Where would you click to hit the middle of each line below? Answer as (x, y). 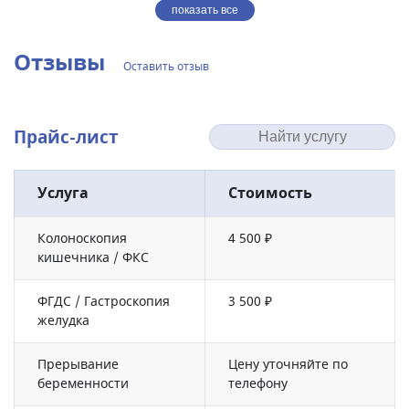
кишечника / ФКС (93, 258)
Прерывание (78, 365)
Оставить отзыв (166, 67)
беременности (83, 384)
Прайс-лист (66, 138)
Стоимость (270, 194)
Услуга (63, 194)
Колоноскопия (82, 239)
